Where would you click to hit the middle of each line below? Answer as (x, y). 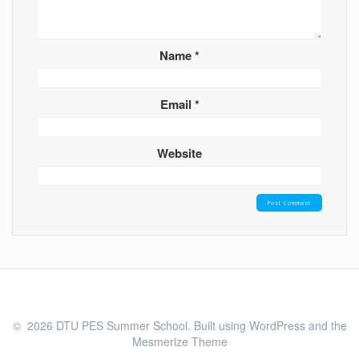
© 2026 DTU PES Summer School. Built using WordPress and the (179, 325)
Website (179, 153)
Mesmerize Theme (179, 341)
